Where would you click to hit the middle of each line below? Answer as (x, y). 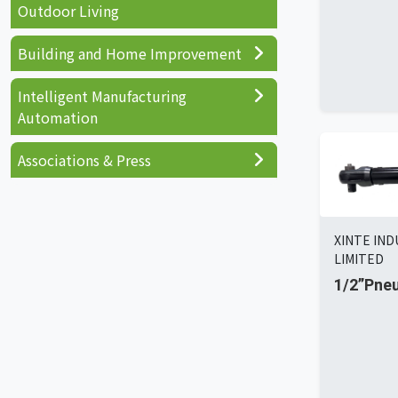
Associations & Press (84, 160)
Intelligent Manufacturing (102, 96)
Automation (58, 117)
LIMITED (359, 259)
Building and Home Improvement (130, 53)
